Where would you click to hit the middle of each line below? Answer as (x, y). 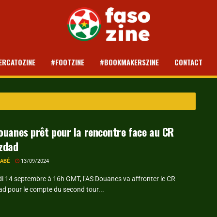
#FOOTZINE (68, 62)
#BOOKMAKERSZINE (129, 62)
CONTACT (188, 62)
